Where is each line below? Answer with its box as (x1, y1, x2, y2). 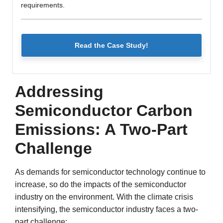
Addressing (15, 82, 104, 101)
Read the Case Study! (75, 41, 148, 49)
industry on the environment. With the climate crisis (15, 192, 193, 201)
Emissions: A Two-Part (15, 120, 188, 138)
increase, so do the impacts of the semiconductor (15, 180, 186, 189)
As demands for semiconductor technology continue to (15, 167, 206, 176)
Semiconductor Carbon (15, 101, 193, 119)
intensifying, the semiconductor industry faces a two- (15, 205, 198, 214)
